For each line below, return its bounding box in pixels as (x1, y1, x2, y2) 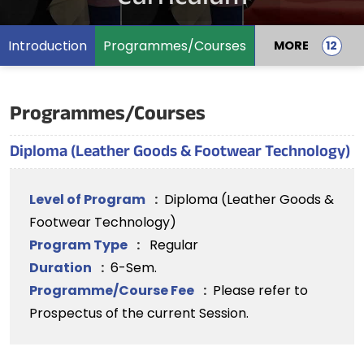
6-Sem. (110, 258, 157, 277)
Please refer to (213, 281, 308, 300)
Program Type (29, 236, 130, 254)
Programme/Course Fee (29, 281, 197, 300)
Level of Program (29, 190, 148, 209)
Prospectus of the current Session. (29, 304, 249, 323)
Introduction (8, 36, 87, 55)
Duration (29, 258, 94, 277)
